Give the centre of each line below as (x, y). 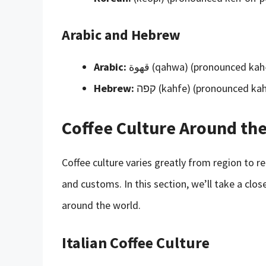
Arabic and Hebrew (121, 34)
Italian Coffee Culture (136, 242)
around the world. (101, 205)
